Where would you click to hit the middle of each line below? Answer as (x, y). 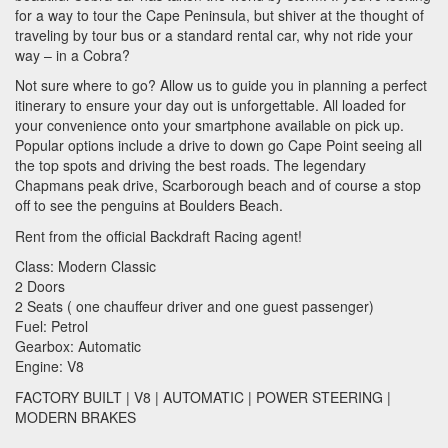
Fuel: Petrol (51, 326)
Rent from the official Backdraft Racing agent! (158, 235)
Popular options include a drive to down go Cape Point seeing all (218, 145)
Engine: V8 (49, 366)
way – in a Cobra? (72, 54)
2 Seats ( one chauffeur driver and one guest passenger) (194, 306)
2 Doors (40, 286)
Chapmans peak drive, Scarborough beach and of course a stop (218, 185)
